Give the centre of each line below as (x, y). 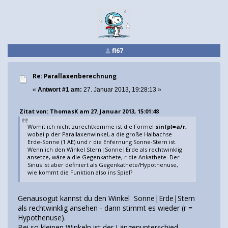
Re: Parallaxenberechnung (75, 76)
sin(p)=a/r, (171, 126)
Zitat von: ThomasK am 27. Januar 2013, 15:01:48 (89, 111)
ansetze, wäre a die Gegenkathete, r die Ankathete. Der (104, 157)
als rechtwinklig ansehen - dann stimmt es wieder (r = (105, 208)
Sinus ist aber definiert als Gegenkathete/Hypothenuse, (103, 164)
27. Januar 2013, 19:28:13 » (122, 90)
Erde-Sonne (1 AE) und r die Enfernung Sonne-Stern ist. (102, 141)
